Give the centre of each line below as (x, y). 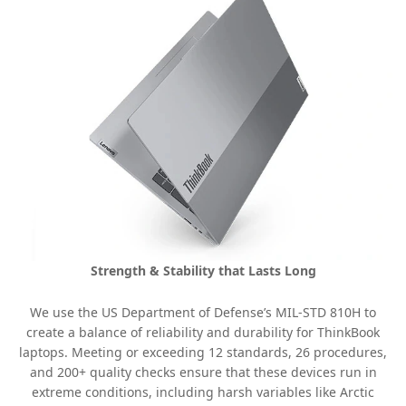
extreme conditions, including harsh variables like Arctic (203, 391)
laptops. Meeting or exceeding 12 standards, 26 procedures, (203, 352)
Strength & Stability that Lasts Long (203, 270)
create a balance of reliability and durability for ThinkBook (203, 332)
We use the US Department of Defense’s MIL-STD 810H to (203, 312)
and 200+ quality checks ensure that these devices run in (203, 372)
